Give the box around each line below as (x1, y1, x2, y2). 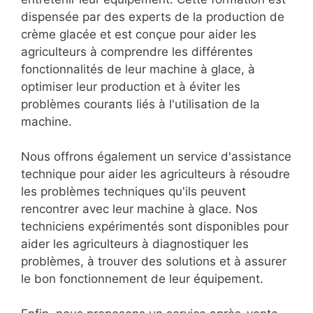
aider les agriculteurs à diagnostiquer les (21, 237, 249, 252)
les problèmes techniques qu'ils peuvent (21, 184, 246, 199)
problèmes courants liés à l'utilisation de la (21, 97, 260, 112)
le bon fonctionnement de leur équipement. (21, 272, 263, 286)
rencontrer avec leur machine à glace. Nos (21, 202, 258, 217)
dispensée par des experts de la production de (21, 10, 284, 24)
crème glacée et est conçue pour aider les (21, 27, 256, 42)
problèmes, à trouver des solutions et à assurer (21, 254, 286, 269)
